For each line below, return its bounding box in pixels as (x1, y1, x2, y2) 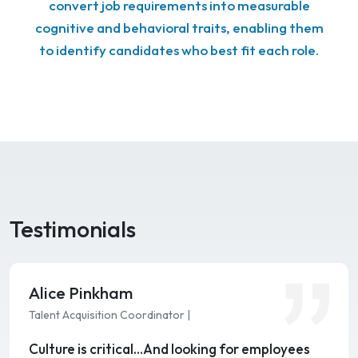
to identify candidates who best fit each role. (39, 42, 319, 59)
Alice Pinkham (29, 283, 133, 304)
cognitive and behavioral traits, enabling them (34, 19, 324, 37)
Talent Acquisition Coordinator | (29, 308, 190, 323)
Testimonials (10, 214, 136, 244)
